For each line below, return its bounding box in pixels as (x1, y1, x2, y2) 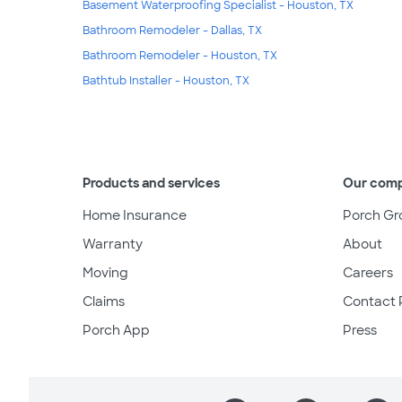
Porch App (83, 322, 150, 339)
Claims (83, 293, 125, 310)
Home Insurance (83, 207, 187, 224)
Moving (83, 265, 128, 282)
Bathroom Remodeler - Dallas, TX (83, 23, 262, 39)
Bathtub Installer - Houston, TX (83, 74, 249, 89)
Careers (343, 265, 393, 282)
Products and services (83, 175, 220, 192)
